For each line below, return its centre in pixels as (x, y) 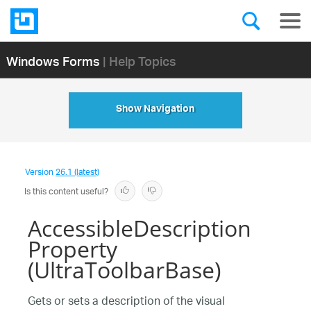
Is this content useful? (66, 192)
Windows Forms (53, 60)
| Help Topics (139, 60)
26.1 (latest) (77, 173)
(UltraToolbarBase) (124, 270)
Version (40, 173)
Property (73, 249)
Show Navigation (155, 110)
